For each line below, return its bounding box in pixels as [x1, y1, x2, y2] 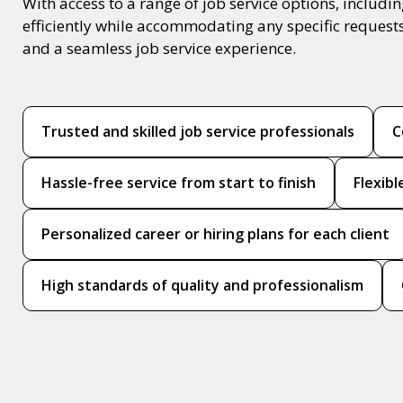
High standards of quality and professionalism [41, 274, 363, 295]
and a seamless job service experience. [22, 37, 296, 58]
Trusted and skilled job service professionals [41, 121, 354, 141]
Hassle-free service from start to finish [41, 172, 316, 193]
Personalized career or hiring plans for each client [41, 223, 390, 244]
